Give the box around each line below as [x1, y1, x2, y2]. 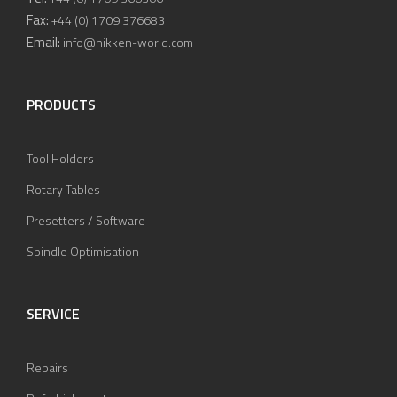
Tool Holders [27, 149, 94, 168]
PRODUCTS [27, 94, 96, 116]
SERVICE [27, 303, 80, 325]
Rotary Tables [27, 180, 100, 199]
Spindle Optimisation [27, 242, 139, 261]
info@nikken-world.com [63, 33, 193, 52]
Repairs [27, 358, 68, 378]
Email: [27, 32, 63, 53]
